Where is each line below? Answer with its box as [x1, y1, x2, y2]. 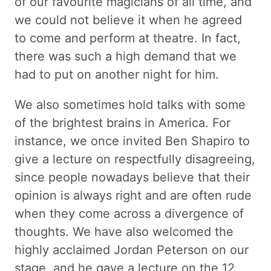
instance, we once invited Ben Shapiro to [15, 133, 250, 148]
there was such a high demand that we [15, 48, 237, 64]
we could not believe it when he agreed [15, 12, 242, 27]
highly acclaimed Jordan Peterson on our [15, 242, 249, 257]
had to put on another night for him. [15, 67, 219, 82]
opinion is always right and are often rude [15, 188, 252, 203]
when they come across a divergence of [15, 206, 244, 221]
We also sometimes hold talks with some [15, 97, 246, 112]
